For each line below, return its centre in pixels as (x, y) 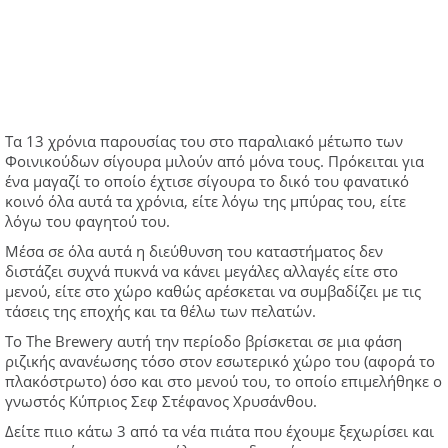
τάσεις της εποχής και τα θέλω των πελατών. (160, 310)
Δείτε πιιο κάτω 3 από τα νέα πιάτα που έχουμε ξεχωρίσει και (219, 430)
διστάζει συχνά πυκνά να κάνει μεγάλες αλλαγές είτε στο (201, 270)
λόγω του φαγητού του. (87, 220)
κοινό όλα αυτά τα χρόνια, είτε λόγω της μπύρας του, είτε (205, 200)
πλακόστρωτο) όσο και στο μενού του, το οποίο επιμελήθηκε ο (223, 380)
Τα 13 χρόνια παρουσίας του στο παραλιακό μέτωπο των (204, 140)
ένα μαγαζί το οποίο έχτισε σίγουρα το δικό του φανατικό (207, 180)
